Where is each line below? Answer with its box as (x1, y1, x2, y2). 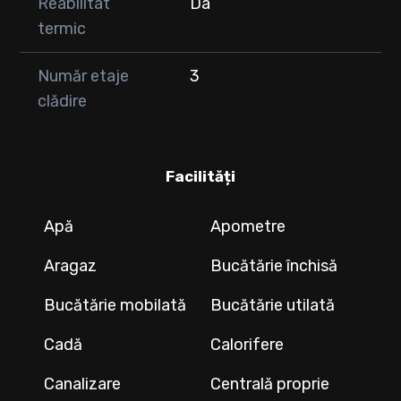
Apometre (210, 216, 286, 236)
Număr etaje (38, 65, 129, 86)
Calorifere (210, 334, 285, 354)
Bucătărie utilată (210, 294, 336, 315)
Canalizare (43, 373, 121, 394)
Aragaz (43, 255, 97, 276)
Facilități (166, 166, 235, 185)
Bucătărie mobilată (43, 294, 186, 315)
